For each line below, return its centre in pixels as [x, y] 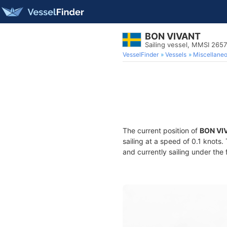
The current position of [161, 130]
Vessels [176, 54]
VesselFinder [141, 54]
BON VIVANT [173, 36]
